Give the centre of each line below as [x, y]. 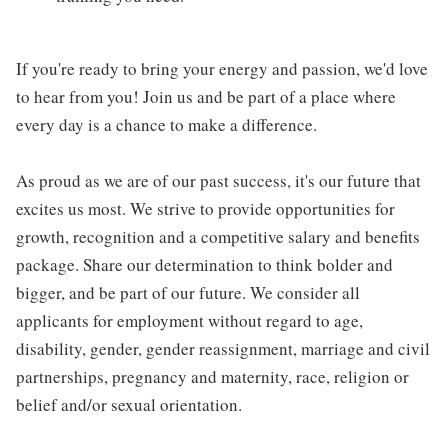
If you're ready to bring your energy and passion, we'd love [222, 69]
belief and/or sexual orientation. [129, 405]
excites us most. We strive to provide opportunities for [205, 209]
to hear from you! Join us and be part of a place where [206, 97]
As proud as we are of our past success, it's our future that [218, 181]
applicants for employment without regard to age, [189, 321]
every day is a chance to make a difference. [166, 125]
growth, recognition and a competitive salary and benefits [218, 237]
